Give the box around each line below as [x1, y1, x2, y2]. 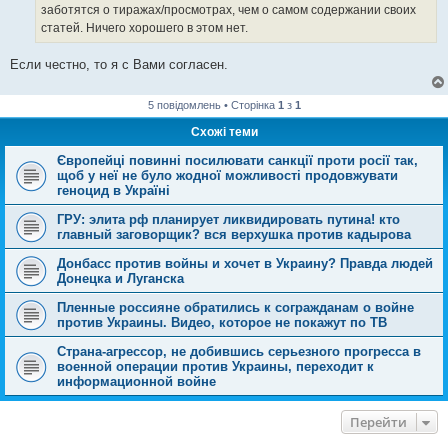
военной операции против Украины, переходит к [57, 358, 374, 374]
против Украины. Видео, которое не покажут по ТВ [57, 314, 387, 330]
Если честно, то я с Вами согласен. [10, 56, 228, 72]
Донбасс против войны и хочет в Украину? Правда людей [57, 255, 433, 271]
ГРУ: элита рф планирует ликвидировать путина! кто [57, 211, 400, 227]
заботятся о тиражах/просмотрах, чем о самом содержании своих [41, 3, 416, 18]
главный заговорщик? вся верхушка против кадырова [57, 226, 411, 242]
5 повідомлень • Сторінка [147, 98, 278, 111]
